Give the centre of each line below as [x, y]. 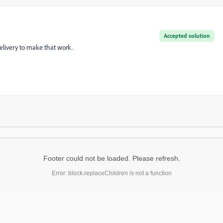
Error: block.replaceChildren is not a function [111, 173]
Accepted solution [187, 36]
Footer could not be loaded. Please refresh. [111, 159]
